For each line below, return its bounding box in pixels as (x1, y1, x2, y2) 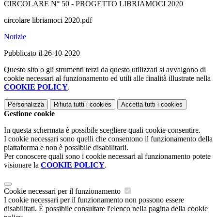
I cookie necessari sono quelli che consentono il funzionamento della (4, 135, 213, 143)
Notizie (4, 32, 26, 41)
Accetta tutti (121, 101, 155, 108)
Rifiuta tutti (54, 101, 84, 108)
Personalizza (8, 101, 44, 108)
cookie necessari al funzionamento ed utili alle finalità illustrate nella (4, 74, 211, 83)
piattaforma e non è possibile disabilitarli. (4, 143, 128, 152)
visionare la (4, 161, 41, 170)
